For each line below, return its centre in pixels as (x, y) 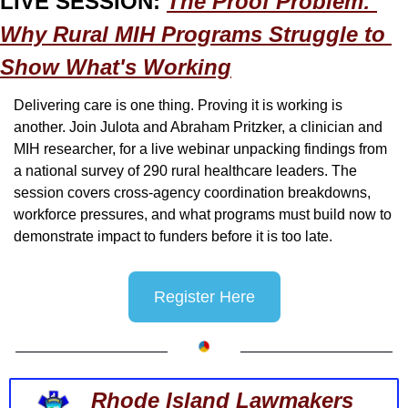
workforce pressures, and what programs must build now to (203, 214)
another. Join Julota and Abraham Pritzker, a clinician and (198, 127)
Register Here (204, 296)
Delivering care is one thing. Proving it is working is (178, 105)
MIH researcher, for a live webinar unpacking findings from (200, 148)
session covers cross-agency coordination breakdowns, (192, 192)
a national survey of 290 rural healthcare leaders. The (185, 170)
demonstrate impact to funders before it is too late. (173, 236)
